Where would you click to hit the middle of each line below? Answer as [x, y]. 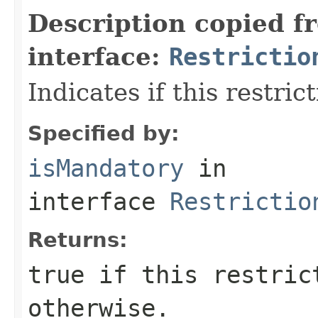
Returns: [78, 240]
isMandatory [106, 168]
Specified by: [104, 133]
